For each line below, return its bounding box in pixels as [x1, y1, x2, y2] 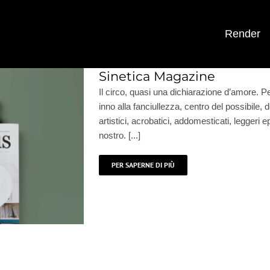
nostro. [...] [99, 130, 140, 140]
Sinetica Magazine [99, 68, 215, 84]
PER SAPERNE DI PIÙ [111, 160, 175, 169]
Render [224, 27, 260, 40]
